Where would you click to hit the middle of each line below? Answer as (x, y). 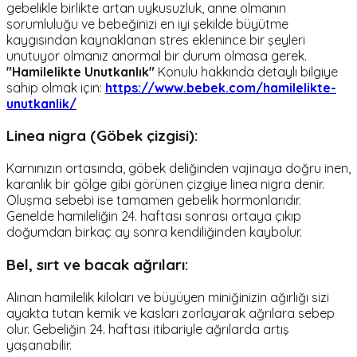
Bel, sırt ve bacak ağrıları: (98, 264)
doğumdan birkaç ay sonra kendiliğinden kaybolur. (154, 232)
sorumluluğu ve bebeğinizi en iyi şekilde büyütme (147, 24)
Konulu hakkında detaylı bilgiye (246, 71)
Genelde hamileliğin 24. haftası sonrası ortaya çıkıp (154, 216)
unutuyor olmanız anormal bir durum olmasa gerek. (157, 55)
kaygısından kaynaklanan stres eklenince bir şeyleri (156, 39)
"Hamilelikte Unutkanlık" (80, 71)
